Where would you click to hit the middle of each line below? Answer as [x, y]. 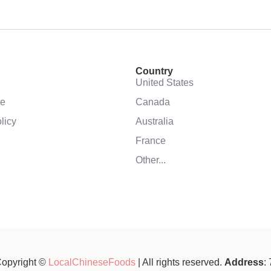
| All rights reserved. [180, 262]
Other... [151, 160]
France [151, 140]
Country [154, 71]
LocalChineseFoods [92, 262]
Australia [155, 121]
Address [244, 262]
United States [165, 82]
